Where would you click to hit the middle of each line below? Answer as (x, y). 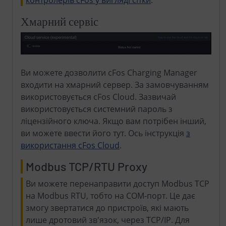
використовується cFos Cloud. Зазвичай (98, 97)
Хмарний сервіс (60, 21)
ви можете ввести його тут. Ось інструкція (103, 133)
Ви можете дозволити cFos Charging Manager (109, 72)
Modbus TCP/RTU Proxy (87, 166)
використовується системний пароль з (97, 109)
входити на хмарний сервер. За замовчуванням (115, 84)
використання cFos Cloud (70, 145)
